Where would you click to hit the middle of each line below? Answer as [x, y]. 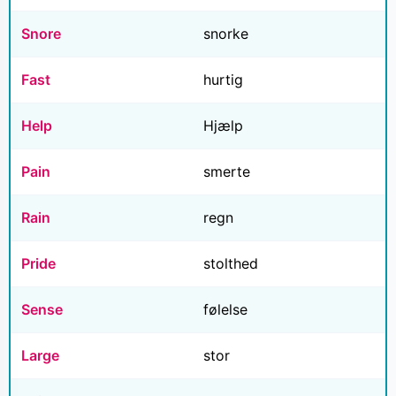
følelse [225, 310]
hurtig [223, 80]
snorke [226, 34]
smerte [227, 172]
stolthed [231, 264]
